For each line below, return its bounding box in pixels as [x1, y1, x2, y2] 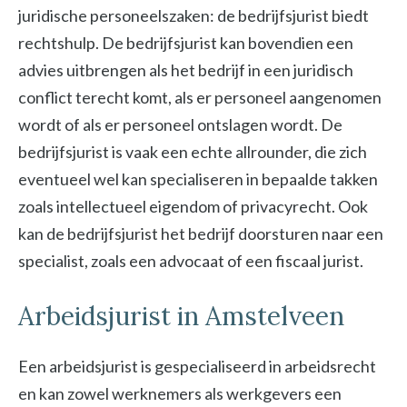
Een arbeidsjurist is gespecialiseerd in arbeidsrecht [18, 356, 376, 377]
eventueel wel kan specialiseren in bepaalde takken [18, 169, 378, 190]
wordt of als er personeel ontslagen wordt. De [18, 114, 342, 135]
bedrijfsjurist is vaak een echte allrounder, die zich [18, 142, 367, 163]
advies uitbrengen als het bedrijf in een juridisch [18, 60, 353, 81]
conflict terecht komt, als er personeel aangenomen [18, 87, 382, 108]
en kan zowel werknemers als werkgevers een [18, 383, 342, 404]
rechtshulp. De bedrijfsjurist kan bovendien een [18, 33, 353, 54]
